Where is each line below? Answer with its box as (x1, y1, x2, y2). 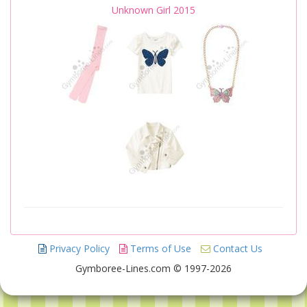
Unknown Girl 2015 (112, 3, 195, 17)
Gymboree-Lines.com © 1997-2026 (75, 262, 232, 275)
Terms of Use (127, 242, 191, 256)
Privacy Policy (46, 242, 110, 256)
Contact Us (210, 242, 262, 256)
